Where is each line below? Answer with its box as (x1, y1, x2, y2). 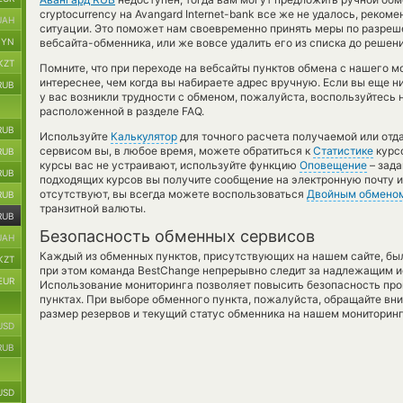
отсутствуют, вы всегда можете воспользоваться (40, 187, 307, 201)
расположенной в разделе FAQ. (40, 104, 204, 118)
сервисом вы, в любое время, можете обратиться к (40, 144, 313, 157)
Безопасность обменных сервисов (40, 227, 315, 246)
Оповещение (300, 158, 367, 172)
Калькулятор (111, 130, 177, 143)
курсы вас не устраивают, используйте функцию (40, 158, 300, 172)
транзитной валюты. (40, 201, 146, 215)
